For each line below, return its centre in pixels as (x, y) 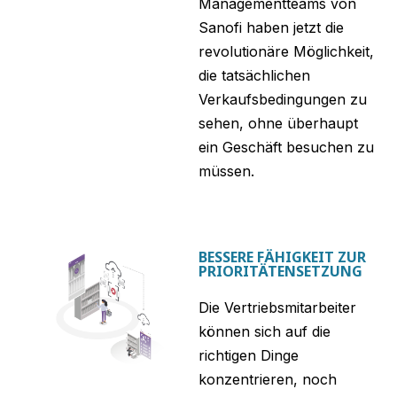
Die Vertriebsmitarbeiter (277, 307)
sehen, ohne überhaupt (278, 124)
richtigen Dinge (249, 355)
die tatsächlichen (254, 76)
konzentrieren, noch (268, 379)
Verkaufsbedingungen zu (283, 100)
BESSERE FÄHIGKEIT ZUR (282, 257)
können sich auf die (265, 331)
